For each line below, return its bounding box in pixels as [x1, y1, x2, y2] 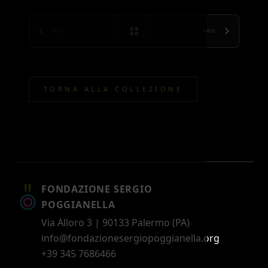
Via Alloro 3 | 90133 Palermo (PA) [41, 216, 190, 229]
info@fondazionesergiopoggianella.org [41, 232, 220, 245]
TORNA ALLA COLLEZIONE [44, 84, 183, 93]
